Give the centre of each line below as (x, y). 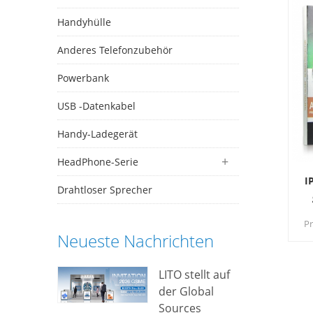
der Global (186, 291)
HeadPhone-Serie (98, 162)
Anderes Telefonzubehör (115, 50)
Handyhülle (84, 22)
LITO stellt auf (194, 275)
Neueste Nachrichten (136, 241)
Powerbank (83, 78)
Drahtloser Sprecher (105, 190)
